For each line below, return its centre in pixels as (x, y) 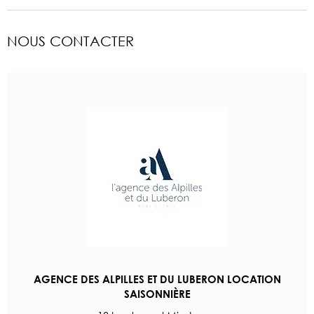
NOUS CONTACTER (70, 41)
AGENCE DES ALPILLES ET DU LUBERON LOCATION (157, 279)
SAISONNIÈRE (157, 293)
